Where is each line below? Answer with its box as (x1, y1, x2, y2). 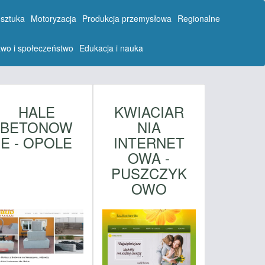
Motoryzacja (31, 12, 77, 24)
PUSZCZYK (111, 162, 187, 183)
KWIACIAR (114, 101, 184, 122)
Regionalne (177, 12, 221, 24)
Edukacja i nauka (79, 42, 144, 54)
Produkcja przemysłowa (82, 12, 172, 24)
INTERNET (113, 131, 185, 153)
